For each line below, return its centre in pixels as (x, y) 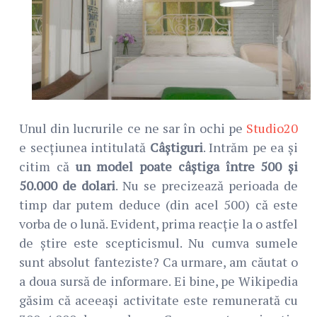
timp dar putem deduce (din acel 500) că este (158, 205)
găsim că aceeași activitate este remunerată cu (158, 300)
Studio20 (272, 128)
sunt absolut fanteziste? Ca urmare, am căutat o (158, 262)
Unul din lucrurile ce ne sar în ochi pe (133, 128)
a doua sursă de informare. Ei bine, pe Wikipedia (158, 281)
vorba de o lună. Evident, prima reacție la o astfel (158, 224)
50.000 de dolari (67, 186)
